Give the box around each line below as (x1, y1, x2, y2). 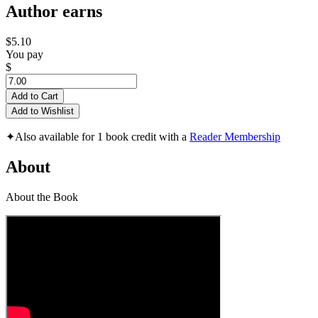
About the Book (6, 190, 78, 203)
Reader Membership (190, 131, 280, 143)
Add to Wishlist (11, 106, 74, 117)
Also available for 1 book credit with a (15, 131, 190, 143)
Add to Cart (11, 91, 58, 102)
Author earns (6, 2, 102, 21)
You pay (6, 48, 43, 61)
